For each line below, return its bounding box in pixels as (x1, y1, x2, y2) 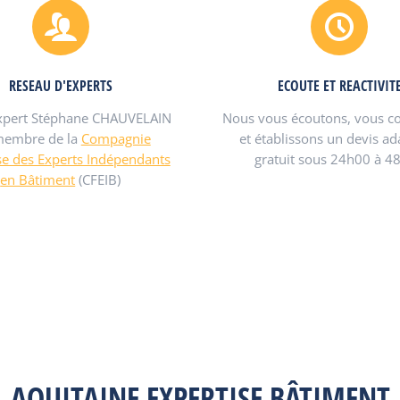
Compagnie (80, 129, 151, 147)
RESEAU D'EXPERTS (8, 76, 112, 96)
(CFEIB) (75, 171, 121, 188)
